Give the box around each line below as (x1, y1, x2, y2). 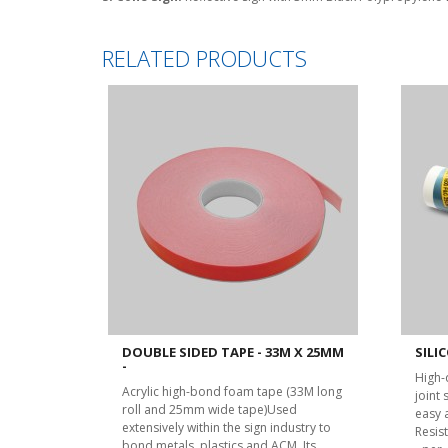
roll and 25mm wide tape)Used (122, 401, 297, 418)
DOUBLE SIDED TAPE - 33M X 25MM (122, 343, 344, 361)
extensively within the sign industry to (122, 419, 331, 436)
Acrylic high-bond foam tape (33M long (122, 383, 342, 400)
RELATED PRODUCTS (102, 43, 307, 73)
